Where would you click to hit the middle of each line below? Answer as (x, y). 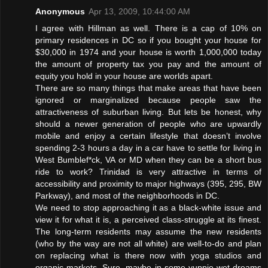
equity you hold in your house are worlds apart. (124, 76)
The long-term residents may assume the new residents (148, 231)
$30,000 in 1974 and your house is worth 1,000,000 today (148, 52)
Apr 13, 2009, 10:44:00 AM (139, 11)
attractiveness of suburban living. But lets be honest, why (148, 112)
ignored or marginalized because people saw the (148, 100)
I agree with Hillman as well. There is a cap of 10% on (148, 28)
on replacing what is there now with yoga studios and (148, 255)
